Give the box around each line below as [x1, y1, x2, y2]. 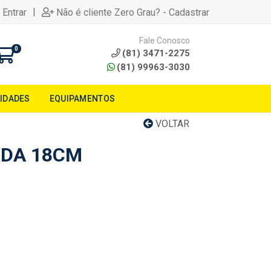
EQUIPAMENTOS [49, 94, 116, 103]
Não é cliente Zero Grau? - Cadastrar [56, 6, 209, 18]
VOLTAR [153, 118, 189, 129]
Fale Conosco [139, 35, 190, 45]
